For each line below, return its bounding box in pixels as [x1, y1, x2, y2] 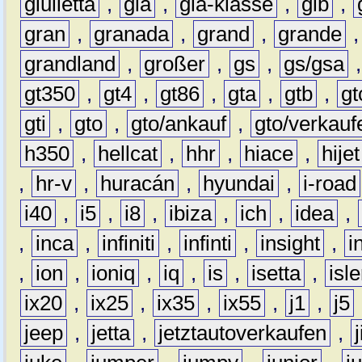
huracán [100, 171, 175, 195]
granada [94, 22, 170, 45]
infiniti [102, 231, 156, 255]
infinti [183, 231, 233, 255]
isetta [251, 261, 301, 284]
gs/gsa [284, 52, 345, 75]
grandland [24, 52, 116, 75]
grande [278, 22, 343, 45]
